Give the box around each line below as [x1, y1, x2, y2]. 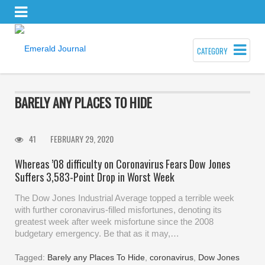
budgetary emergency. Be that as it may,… [15, 228, 179, 238]
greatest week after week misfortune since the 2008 [15, 216, 214, 227]
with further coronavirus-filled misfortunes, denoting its [15, 204, 222, 215]
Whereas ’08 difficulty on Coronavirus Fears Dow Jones [15, 156, 230, 172]
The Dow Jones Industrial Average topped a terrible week [15, 192, 234, 203]
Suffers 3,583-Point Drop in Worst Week [15, 169, 174, 185]
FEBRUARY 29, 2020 [50, 132, 114, 145]
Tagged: [15, 252, 47, 262]
